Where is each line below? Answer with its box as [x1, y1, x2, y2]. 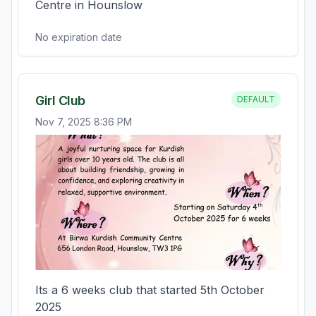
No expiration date [35, 31, 122, 43]
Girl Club [35, 93, 85, 108]
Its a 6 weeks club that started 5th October [35, 283, 265, 297]
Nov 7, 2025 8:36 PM [35, 116, 132, 128]
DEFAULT [237, 94, 275, 104]
